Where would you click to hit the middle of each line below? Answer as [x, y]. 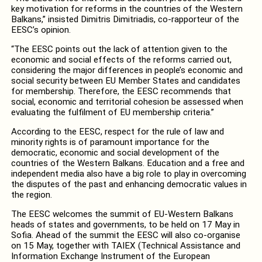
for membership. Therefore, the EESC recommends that [121, 91]
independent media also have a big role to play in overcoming [128, 174]
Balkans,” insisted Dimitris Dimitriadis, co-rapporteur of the [125, 19]
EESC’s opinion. [41, 30]
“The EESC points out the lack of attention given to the [119, 49]
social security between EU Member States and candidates [125, 80]
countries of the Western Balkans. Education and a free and [127, 163]
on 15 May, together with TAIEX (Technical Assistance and [125, 246]
